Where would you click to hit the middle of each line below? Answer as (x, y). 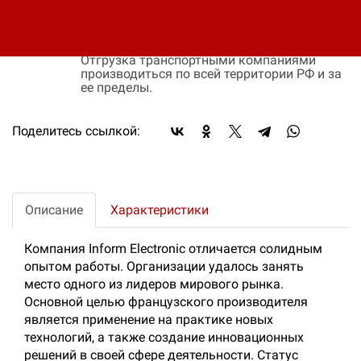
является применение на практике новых (149, 320)
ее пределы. (116, 87)
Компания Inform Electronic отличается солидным (173, 249)
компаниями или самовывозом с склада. (206, 46)
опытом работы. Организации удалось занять (164, 266)
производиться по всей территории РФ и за (211, 74)
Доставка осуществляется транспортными (210, 33)
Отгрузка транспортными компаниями (198, 60)
